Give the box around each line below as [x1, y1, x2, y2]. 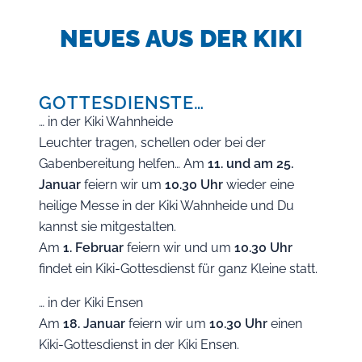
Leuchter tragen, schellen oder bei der [39, 135, 266, 150]
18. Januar [63, 316, 125, 331]
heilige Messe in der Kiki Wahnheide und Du [39, 198, 294, 213]
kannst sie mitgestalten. [39, 219, 176, 234]
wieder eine [223, 177, 294, 192]
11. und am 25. [204, 156, 293, 171]
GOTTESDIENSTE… [39, 92, 204, 113]
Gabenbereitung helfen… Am [39, 156, 204, 171]
